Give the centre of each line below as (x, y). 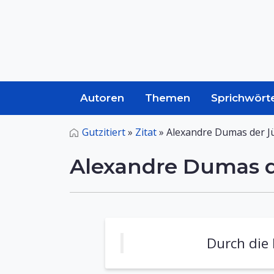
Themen (168, 98)
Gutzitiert (104, 132)
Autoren (102, 98)
